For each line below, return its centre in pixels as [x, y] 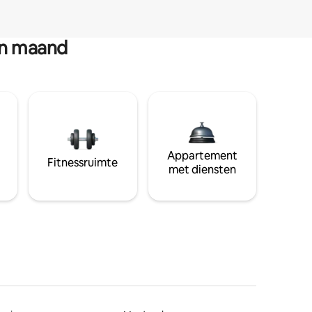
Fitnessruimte [83, 162]
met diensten [202, 169]
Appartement [202, 155]
